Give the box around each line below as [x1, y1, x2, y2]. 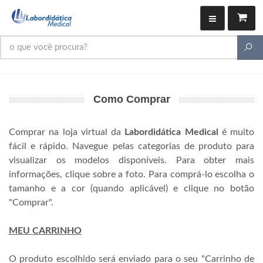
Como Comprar [93, 93, 170, 105]
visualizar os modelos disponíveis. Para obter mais [9, 156, 254, 165]
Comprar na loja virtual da [9, 127, 125, 137]
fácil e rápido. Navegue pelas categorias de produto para [9, 141, 254, 151]
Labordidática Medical [124, 127, 218, 137]
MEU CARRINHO [9, 226, 82, 235]
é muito [218, 127, 254, 137]
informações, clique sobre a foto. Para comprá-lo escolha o [9, 170, 254, 179]
